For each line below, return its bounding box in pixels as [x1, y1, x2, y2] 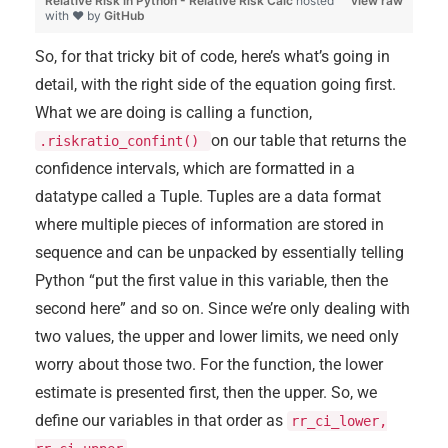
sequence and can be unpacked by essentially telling [35, 243, 404, 263]
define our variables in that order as [35, 411, 287, 431]
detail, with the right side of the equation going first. [35, 75, 396, 95]
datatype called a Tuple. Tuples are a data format [35, 187, 381, 207]
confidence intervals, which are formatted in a [35, 159, 355, 179]
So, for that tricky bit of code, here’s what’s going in [35, 47, 390, 67]
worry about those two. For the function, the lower [35, 355, 383, 375]
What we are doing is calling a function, [35, 103, 312, 123]
